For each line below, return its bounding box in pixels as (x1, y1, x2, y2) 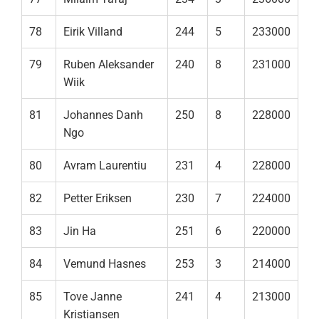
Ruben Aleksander (63, 58, 154, 72)
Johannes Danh (63, 108, 143, 122)
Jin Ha (63, 224, 96, 239)
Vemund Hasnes (63, 257, 146, 271)
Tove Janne (63, 290, 122, 304)
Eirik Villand (63, 25, 122, 39)
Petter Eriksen (63, 192, 132, 206)
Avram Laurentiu (63, 159, 147, 173)
